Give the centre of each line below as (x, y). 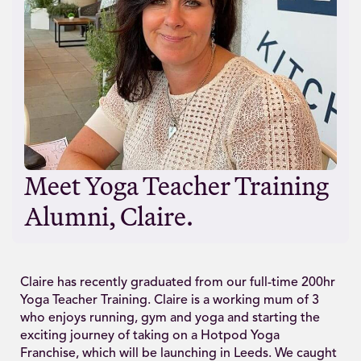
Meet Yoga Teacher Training (176, 185)
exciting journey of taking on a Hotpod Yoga (150, 336)
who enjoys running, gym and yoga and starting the (170, 318)
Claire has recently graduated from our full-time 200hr (178, 282)
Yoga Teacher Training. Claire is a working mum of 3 (170, 300)
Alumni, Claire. (109, 216)
